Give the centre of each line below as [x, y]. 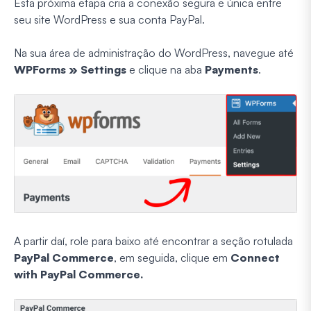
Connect [255, 257]
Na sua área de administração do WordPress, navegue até [154, 52]
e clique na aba [166, 69]
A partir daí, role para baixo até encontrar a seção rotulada [153, 241]
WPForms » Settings [70, 69]
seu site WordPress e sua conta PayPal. [109, 19]
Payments [232, 69]
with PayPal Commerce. [78, 274]
